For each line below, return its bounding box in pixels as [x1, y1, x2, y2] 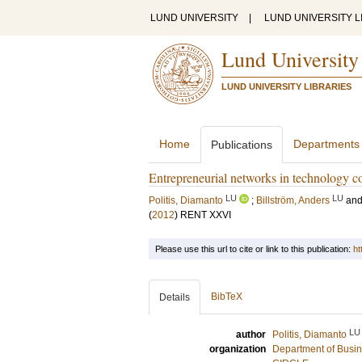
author [236, 329, 266, 340]
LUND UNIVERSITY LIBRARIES [221, 82, 351, 91]
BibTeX [211, 291, 242, 302]
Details [159, 292, 190, 303]
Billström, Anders [256, 195, 330, 206]
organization [209, 343, 266, 355]
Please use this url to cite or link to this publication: [155, 244, 353, 254]
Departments [293, 137, 360, 150]
